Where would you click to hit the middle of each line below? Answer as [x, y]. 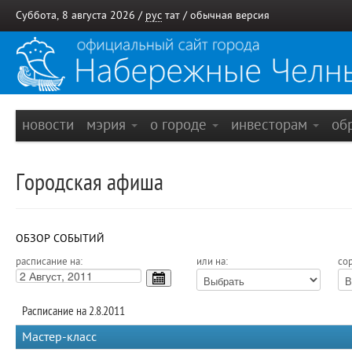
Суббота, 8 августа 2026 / [81, 15]
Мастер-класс [59, 337]
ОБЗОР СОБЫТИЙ [60, 238]
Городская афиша [90, 183]
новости [48, 125]
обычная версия [230, 15]
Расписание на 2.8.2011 [73, 311]
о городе [180, 125]
